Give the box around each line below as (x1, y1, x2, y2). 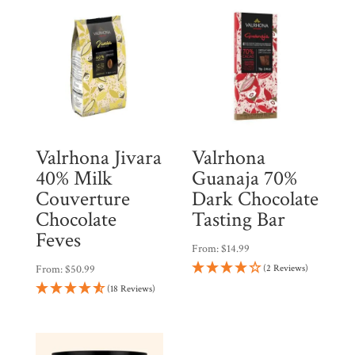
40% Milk (35, 165, 113, 193)
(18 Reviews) (106, 283, 155, 296)
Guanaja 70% (191, 165, 297, 193)
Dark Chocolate (191, 185, 319, 213)
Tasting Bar (191, 206, 285, 234)
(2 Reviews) (262, 262, 308, 275)
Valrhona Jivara (35, 144, 162, 172)
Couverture (35, 185, 130, 213)
